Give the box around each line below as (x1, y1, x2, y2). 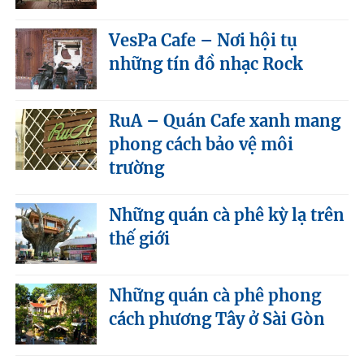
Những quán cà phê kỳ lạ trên (109, 204, 345, 225)
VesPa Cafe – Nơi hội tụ (109, 29, 298, 50)
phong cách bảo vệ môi (109, 133, 294, 154)
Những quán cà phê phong (109, 284, 322, 305)
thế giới (109, 227, 171, 249)
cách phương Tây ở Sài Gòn (109, 308, 326, 329)
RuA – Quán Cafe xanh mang (109, 110, 341, 131)
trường (109, 157, 165, 178)
